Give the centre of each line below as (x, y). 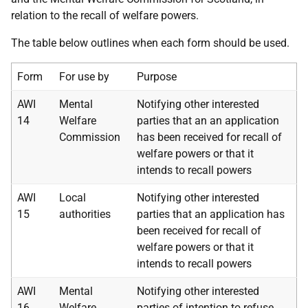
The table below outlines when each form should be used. (150, 43)
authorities (85, 214)
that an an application (226, 121)
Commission (90, 137)
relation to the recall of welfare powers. (105, 15)
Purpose (157, 77)
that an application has (227, 214)
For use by (84, 77)
